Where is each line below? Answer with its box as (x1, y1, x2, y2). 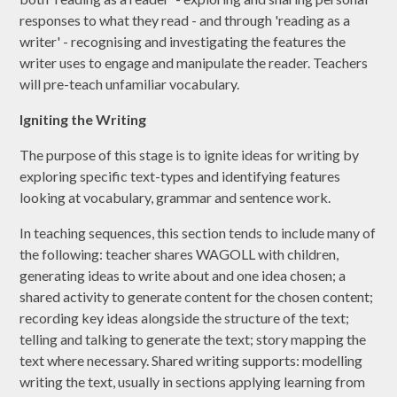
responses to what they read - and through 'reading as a (19, 12, 351, 29)
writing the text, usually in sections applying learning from (19, 373, 366, 391)
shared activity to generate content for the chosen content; (19, 288, 374, 306)
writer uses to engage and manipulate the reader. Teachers (19, 54, 369, 72)
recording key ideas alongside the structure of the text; (19, 309, 350, 327)
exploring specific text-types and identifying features (19, 167, 341, 185)
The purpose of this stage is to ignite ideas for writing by (19, 146, 360, 164)
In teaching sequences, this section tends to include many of (19, 224, 377, 242)
